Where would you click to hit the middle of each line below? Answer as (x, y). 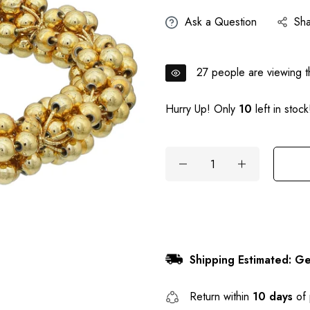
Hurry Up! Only (202, 109)
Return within (221, 297)
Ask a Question (221, 22)
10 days (273, 297)
